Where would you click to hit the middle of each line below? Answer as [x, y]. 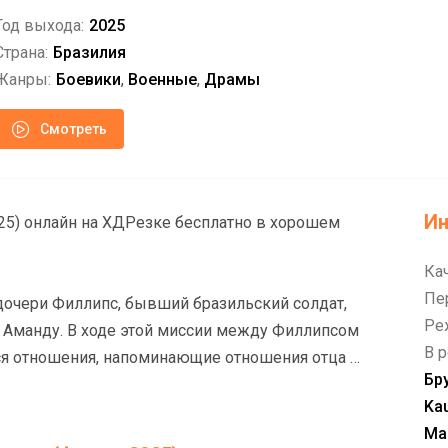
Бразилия [89, 52]
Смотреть [73, 128]
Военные [162, 79]
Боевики [88, 79]
